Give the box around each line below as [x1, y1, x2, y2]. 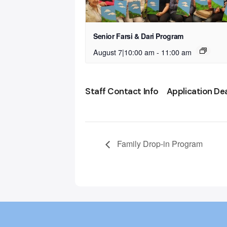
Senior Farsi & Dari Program [93, 31, 183, 42]
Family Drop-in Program [115, 138, 203, 150]
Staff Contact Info [85, 86, 159, 97]
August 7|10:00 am [93, 47, 155, 58]
